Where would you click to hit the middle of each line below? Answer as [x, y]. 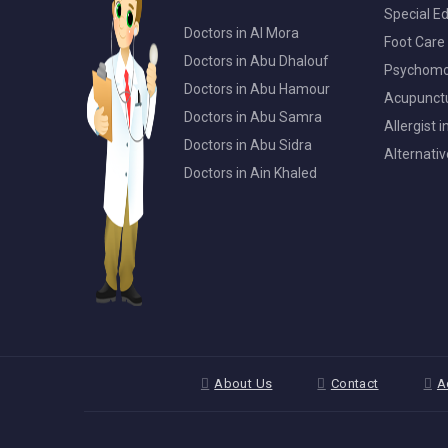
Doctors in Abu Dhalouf [256, 61]
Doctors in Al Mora [241, 33]
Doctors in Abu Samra [253, 117]
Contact [354, 384]
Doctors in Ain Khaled [250, 173]
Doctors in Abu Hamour [257, 89]
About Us [243, 384]
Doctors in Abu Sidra [248, 145]
